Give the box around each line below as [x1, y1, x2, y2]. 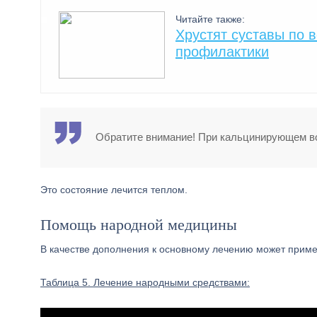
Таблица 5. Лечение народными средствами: [40, 277, 250, 288]
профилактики [175, 44, 269, 59]
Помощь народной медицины [40, 216, 237, 234]
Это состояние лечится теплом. [40, 184, 188, 195]
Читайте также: [175, 13, 245, 25]
